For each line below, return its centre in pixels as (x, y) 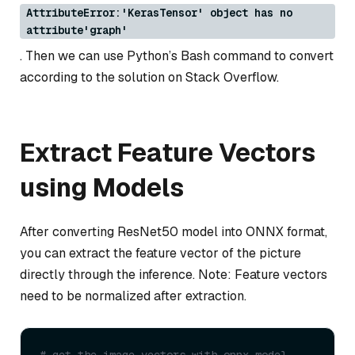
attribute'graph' (77, 31)
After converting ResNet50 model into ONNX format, (174, 232)
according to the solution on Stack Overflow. (149, 78)
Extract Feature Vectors (168, 153)
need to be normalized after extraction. (133, 296)
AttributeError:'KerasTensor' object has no (159, 13)
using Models (102, 188)
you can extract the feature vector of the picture (160, 254)
